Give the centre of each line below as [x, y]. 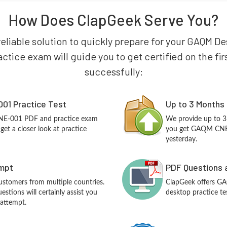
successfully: [113, 71]
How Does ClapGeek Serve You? [113, 20]
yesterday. [182, 139]
